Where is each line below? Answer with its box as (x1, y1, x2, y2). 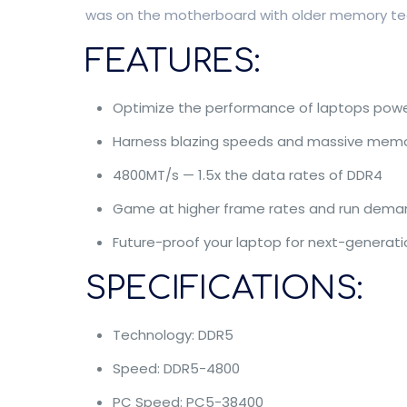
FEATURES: (84, 44, 261, 79)
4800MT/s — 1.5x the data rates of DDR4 (112, 165, 382, 184)
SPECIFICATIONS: (84, 271, 363, 306)
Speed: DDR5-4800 (112, 359, 240, 378)
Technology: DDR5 (112, 325, 233, 344)
